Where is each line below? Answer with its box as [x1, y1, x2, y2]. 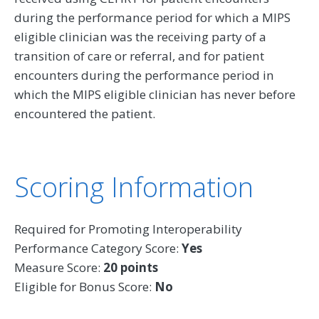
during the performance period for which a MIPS [14, 9, 291, 26]
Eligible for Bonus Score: [14, 278, 155, 296]
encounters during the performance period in [14, 67, 274, 84]
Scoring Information [14, 168, 253, 206]
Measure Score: [14, 259, 103, 276]
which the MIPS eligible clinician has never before [14, 86, 296, 103]
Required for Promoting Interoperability [14, 221, 242, 238]
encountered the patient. [14, 105, 155, 122]
